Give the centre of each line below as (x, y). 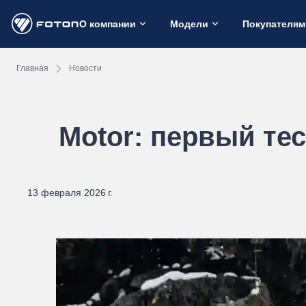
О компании (108, 24)
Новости (85, 68)
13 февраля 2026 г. (70, 193)
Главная (32, 68)
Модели (189, 24)
